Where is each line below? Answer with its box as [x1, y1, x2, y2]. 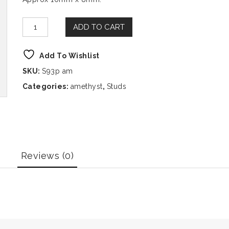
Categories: [22, 82, 71, 90]
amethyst [70, 82, 103, 90]
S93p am [42, 67, 73, 75]
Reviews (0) [20, 150, 74, 161]
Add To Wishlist [39, 52, 100, 60]
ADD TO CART [73, 22, 125, 32]
